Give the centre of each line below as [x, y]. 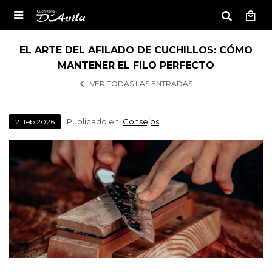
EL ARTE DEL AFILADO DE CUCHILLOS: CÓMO [136, 50]
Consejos [141, 121]
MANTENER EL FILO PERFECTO [136, 65]
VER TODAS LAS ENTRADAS [141, 83]
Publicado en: [95, 121]
